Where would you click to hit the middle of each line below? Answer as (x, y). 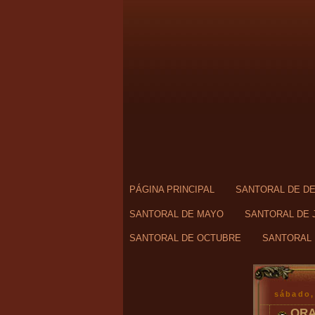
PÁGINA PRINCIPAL (172, 190)
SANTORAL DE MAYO (177, 214)
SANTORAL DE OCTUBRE (186, 238)
